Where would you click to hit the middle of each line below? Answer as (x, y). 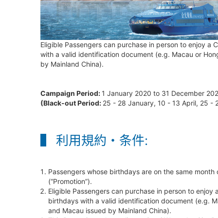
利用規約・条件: (102, 140)
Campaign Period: (71, 93)
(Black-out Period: (71, 103)
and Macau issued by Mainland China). (109, 210)
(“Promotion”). (70, 181)
